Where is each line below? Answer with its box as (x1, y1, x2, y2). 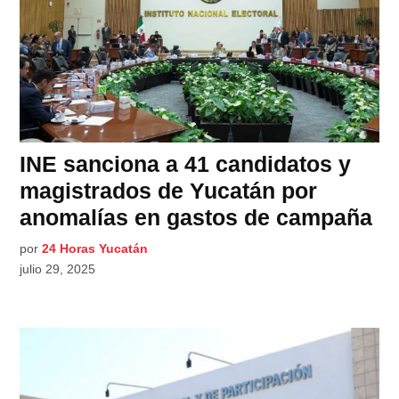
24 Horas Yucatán (42, 241, 149, 256)
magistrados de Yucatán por (20, 178, 318, 204)
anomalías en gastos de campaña (20, 205, 373, 231)
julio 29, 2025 (20, 262, 96, 277)
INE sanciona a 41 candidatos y (20, 151, 352, 177)
